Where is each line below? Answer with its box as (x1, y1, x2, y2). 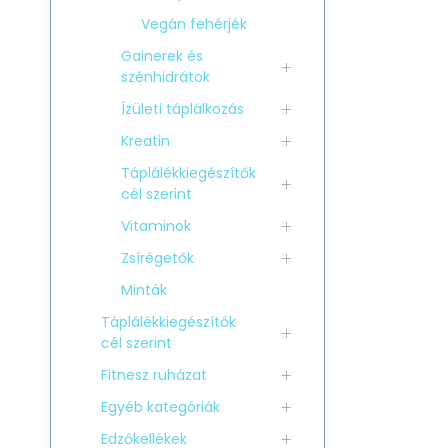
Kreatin (121, 131, 170, 151)
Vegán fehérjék (141, 14, 247, 34)
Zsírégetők (121, 248, 194, 268)
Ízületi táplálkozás (121, 99, 244, 119)
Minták (121, 280, 167, 300)
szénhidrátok (121, 67, 210, 87)
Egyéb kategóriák (101, 397, 220, 417)
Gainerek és (121, 46, 203, 66)
